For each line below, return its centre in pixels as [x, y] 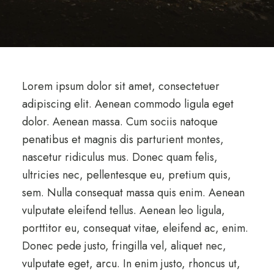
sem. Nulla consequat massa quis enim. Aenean [133, 193]
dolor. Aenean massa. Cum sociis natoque [120, 122]
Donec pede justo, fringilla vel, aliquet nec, [124, 246]
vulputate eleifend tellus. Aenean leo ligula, [123, 211]
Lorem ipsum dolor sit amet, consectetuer [120, 87]
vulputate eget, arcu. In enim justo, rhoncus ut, [131, 264]
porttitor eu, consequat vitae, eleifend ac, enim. [135, 228]
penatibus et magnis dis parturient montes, [123, 140]
